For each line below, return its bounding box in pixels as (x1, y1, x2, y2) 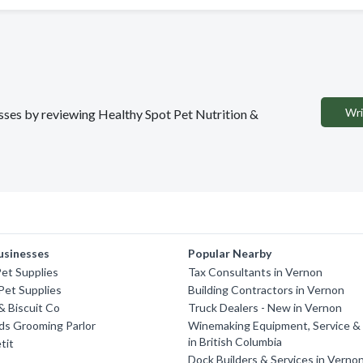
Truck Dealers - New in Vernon (188, 301, 343, 314)
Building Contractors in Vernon (188, 283, 345, 297)
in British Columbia (188, 335, 283, 348)
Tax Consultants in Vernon (188, 265, 323, 279)
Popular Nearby (188, 246, 272, 260)
